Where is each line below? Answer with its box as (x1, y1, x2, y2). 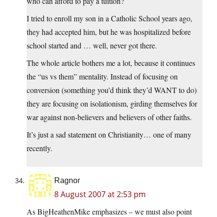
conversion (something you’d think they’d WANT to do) (27, 85, 197, 95)
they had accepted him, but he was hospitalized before (27, 27, 191, 37)
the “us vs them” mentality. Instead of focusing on (27, 71, 178, 82)
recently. (27, 143, 52, 154)
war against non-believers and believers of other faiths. (27, 112, 192, 123)
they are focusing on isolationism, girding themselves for (27, 98, 197, 109)
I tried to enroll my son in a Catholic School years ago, (27, 13, 192, 24)
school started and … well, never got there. (27, 40, 157, 51)
